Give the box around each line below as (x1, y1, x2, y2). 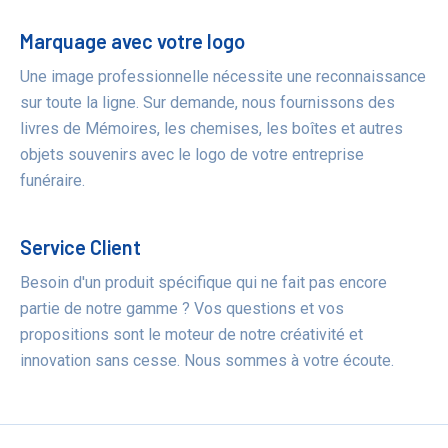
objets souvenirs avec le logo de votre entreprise (20, 145, 364, 165)
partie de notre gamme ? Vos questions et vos (20, 299, 344, 319)
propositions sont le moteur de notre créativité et (20, 325, 363, 345)
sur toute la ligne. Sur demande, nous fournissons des (20, 93, 395, 113)
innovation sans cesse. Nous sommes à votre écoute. (20, 351, 394, 371)
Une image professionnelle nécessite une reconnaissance (20, 67, 426, 87)
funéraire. (20, 171, 85, 191)
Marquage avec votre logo (20, 29, 245, 54)
